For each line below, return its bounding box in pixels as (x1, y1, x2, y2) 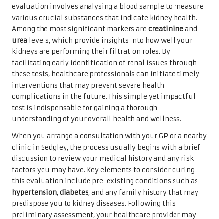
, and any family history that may (88, 188, 198, 197)
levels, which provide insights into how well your (27, 36, 193, 44)
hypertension (12, 188, 57, 197)
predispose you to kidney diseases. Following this (12, 199, 175, 208)
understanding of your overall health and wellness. (12, 114, 181, 123)
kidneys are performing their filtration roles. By (12, 47, 170, 56)
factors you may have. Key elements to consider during (12, 165, 195, 174)
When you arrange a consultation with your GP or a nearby (12, 131, 207, 140)
